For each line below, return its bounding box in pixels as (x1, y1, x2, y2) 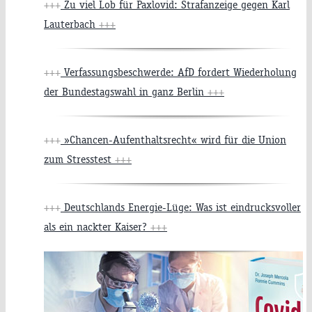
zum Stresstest (44, 153, 115, 166)
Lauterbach (44, 17, 99, 31)
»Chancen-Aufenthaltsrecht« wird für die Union (61, 133, 286, 147)
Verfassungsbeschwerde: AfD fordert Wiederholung (61, 65, 297, 79)
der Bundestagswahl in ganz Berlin (44, 85, 208, 99)
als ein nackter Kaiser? (44, 220, 150, 234)
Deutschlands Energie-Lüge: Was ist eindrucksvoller (61, 201, 301, 214)
